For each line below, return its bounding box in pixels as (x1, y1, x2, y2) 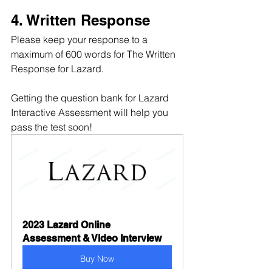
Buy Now (80, 253, 114, 265)
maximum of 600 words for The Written (11, 48, 178, 61)
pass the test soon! (11, 121, 92, 134)
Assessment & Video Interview (22, 233, 161, 245)
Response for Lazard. (11, 63, 104, 75)
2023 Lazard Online (22, 219, 113, 231)
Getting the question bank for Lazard (11, 92, 171, 104)
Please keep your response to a (11, 33, 150, 46)
